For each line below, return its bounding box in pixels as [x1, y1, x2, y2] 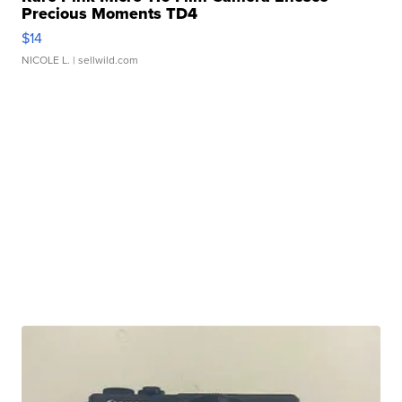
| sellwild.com [70, 52, 139, 69]
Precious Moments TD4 [22, 2, 198, 26]
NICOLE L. [22, 52, 71, 69]
